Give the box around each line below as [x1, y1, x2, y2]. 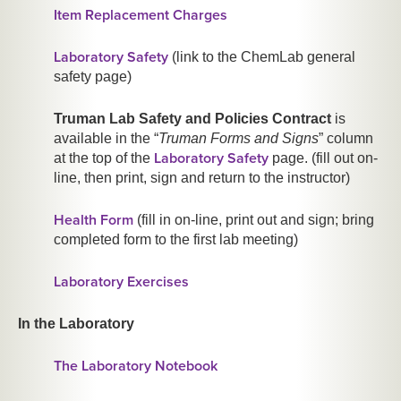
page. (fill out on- [269, 150, 378, 166]
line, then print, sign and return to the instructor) [54, 170, 350, 186]
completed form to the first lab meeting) [54, 232, 298, 248]
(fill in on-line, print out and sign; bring [133, 212, 374, 228]
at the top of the [54, 150, 154, 166]
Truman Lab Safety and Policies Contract [54, 111, 335, 127]
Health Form [54, 211, 133, 230]
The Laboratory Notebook [54, 357, 218, 376]
